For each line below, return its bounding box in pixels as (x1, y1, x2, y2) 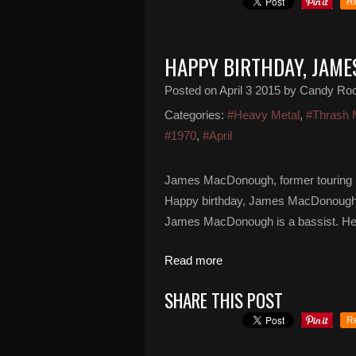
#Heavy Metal (227, 108, 300, 122)
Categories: (164, 108, 224, 122)
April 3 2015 (219, 83, 281, 97)
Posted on (164, 83, 219, 97)
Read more (164, 253, 222, 267)
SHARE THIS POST (164, 287, 283, 314)
